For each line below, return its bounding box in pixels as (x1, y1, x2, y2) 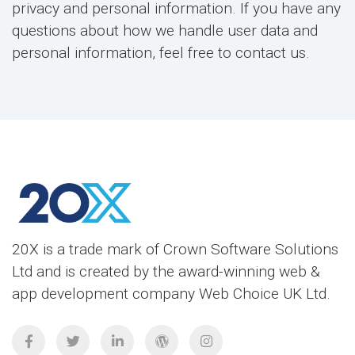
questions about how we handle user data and (12, 21, 318, 40)
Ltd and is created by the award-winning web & (12, 262, 320, 281)
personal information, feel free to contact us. (12, 44, 310, 62)
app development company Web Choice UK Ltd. (12, 284, 330, 303)
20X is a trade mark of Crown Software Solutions (12, 240, 338, 258)
